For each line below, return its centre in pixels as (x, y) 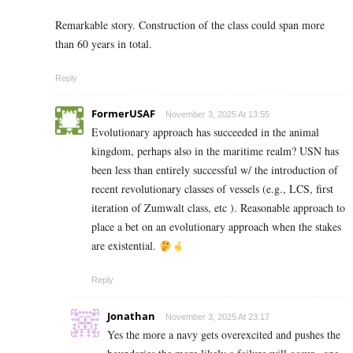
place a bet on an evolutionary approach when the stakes (216, 227)
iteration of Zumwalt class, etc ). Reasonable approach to (218, 208)
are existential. (125, 246)
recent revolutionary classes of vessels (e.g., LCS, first (212, 189)
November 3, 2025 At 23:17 (217, 317)
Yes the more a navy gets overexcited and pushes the (224, 335)
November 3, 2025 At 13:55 (217, 115)
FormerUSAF (123, 114)
